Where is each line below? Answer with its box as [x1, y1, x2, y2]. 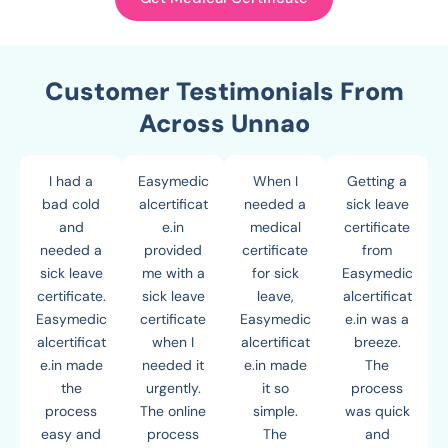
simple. [252, 401, 298, 420]
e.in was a [345, 309, 409, 328]
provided [144, 240, 202, 259]
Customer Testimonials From [44, 74, 404, 108]
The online [140, 401, 206, 420]
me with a [141, 263, 205, 282]
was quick [344, 401, 410, 420]
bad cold [42, 194, 100, 213]
